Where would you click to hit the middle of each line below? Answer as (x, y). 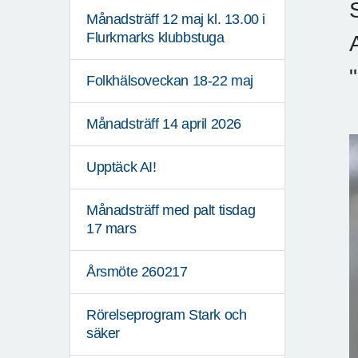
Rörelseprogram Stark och (167, 315)
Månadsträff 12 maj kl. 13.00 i (176, 20)
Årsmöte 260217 (137, 272)
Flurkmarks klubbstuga (155, 38)
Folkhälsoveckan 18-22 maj (170, 81)
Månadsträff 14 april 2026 (164, 124)
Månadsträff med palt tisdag (171, 211)
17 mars (111, 229)
